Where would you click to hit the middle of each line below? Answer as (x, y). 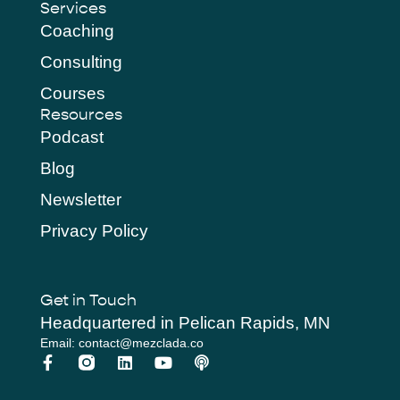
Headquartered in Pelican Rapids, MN (185, 323)
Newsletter (80, 200)
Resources (81, 115)
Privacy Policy (94, 231)
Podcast (71, 137)
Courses (72, 94)
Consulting (81, 62)
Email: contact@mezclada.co (121, 342)
